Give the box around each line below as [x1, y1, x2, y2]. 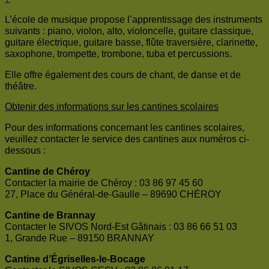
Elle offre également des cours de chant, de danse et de [5, 70, 241, 80]
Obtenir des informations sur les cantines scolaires [5, 101, 219, 112]
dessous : [5, 145, 46, 156]
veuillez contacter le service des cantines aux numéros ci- [5, 134, 249, 145]
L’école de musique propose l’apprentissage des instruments [5, 14, 262, 25]
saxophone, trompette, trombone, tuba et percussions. [5, 49, 232, 59]
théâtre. [5, 81, 37, 92]
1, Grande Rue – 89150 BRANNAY [5, 233, 154, 244]
